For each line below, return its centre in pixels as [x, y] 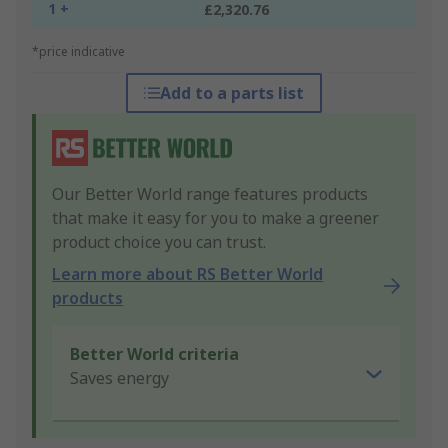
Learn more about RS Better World [187, 274]
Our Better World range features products [210, 194]
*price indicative [78, 52]
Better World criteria [154, 354]
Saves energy [119, 378]
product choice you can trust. [159, 242]
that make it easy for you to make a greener [215, 218]
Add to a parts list [231, 93]
